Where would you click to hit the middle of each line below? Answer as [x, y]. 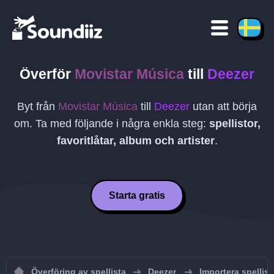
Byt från [38, 106]
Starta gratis [137, 195]
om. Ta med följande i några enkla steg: [111, 124]
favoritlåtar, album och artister [135, 141]
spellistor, [235, 124]
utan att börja [223, 106]
